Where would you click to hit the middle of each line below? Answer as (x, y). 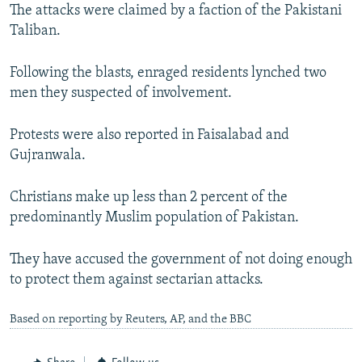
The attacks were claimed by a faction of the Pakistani (176, 11)
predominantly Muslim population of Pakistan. (154, 218)
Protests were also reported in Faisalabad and (149, 136)
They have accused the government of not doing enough (181, 260)
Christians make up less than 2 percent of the (149, 198)
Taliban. (35, 32)
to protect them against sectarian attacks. (137, 280)
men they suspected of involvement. (121, 94)
